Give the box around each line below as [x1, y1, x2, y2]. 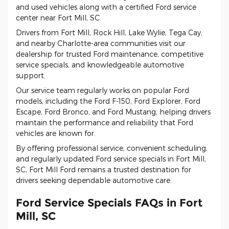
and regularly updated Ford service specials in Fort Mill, [16, 154, 206, 163]
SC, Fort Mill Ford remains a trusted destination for [16, 165, 191, 174]
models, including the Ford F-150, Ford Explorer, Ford [16, 96, 200, 105]
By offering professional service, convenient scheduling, [16, 143, 208, 152]
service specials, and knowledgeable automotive [16, 60, 184, 69]
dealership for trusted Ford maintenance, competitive [16, 49, 203, 58]
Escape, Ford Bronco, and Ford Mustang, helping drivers [16, 107, 211, 116]
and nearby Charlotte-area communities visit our [16, 38, 186, 48]
